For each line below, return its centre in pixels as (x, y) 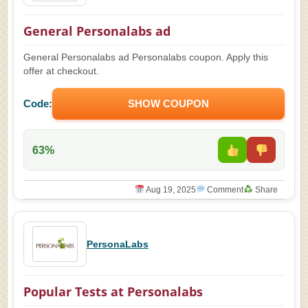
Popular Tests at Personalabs (113, 291)
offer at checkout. (61, 71)
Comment (224, 190)
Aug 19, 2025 (170, 190)
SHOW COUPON (168, 103)
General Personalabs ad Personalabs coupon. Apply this (146, 57)
